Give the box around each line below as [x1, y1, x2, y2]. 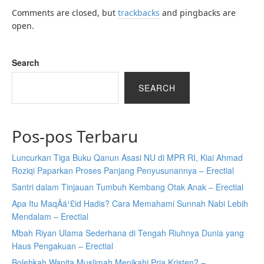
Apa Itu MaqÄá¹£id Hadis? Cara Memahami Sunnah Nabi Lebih [12, 197, 248, 210]
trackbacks [118, 7, 160, 19]
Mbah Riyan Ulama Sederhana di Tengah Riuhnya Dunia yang [12, 227, 244, 239]
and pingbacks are [160, 7, 236, 19]
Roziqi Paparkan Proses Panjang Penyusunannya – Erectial [12, 164, 234, 177]
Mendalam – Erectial [12, 210, 88, 223]
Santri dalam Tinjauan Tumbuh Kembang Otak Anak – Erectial [12, 181, 243, 193]
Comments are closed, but [12, 7, 118, 19]
